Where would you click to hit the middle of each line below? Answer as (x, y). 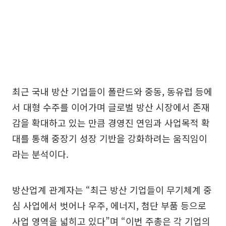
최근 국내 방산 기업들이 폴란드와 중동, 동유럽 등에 (112, 92)
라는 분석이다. (40, 154)
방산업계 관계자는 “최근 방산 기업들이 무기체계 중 (112, 190)
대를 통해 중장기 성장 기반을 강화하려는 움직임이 (110, 138)
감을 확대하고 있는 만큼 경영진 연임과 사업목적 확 (111, 123)
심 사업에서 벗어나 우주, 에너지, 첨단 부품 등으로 (109, 206)
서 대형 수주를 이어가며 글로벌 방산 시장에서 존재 (111, 107)
